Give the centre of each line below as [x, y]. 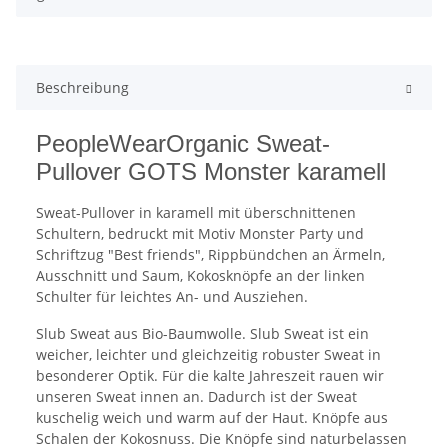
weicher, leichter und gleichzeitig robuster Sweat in [208, 355]
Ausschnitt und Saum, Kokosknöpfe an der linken [200, 276]
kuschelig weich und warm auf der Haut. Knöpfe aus [212, 418]
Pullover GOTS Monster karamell [211, 172]
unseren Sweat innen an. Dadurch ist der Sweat [196, 397]
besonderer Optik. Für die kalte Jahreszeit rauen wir [210, 376]
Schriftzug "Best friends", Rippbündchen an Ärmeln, [210, 255]
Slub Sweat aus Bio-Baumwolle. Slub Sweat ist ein [202, 334]
